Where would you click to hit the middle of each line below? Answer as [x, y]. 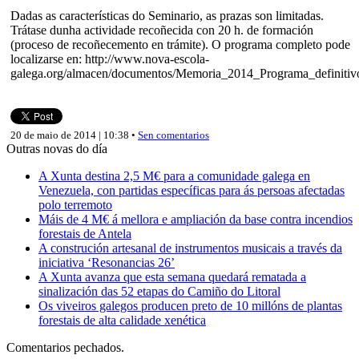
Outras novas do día [57, 148]
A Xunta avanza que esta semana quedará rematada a [172, 276]
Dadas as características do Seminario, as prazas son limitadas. [167, 15]
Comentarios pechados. [65, 347]
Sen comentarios [173, 135]
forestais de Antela [85, 233]
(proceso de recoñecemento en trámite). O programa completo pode [180, 44]
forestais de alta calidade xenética [122, 320]
